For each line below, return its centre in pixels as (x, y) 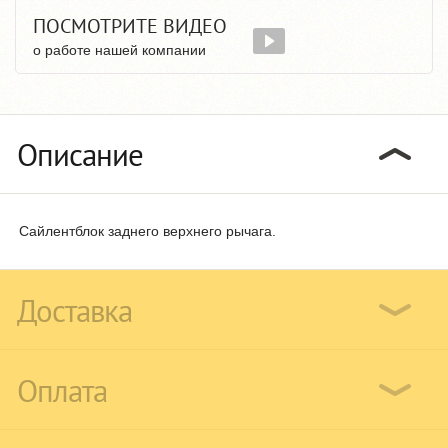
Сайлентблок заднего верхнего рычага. (147, 230)
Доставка (74, 310)
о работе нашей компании (119, 49)
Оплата (62, 390)
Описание (80, 154)
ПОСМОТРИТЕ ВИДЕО (130, 25)
